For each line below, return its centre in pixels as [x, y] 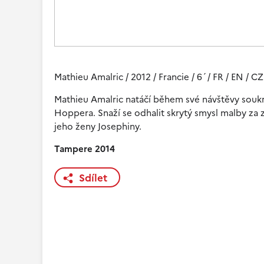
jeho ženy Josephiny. [98, 126]
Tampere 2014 [85, 149]
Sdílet [93, 178]
